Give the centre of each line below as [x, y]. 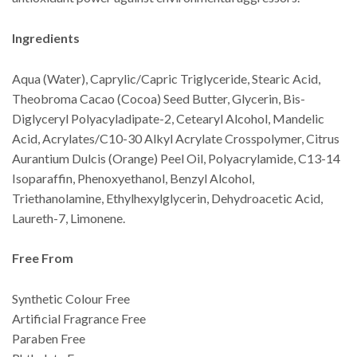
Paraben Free [49, 338]
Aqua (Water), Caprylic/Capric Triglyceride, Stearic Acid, [166, 78]
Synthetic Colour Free [71, 298]
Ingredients [46, 37]
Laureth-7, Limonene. [69, 218]
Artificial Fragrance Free [79, 318]
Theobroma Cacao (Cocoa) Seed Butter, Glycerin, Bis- [159, 98]
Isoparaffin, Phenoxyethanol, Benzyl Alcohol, [133, 178]
